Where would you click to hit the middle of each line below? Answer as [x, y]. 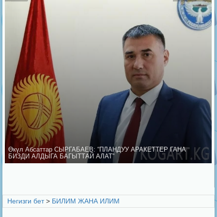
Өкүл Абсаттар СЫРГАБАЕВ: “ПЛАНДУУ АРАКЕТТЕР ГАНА [97, 149]
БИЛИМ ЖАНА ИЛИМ [86, 201]
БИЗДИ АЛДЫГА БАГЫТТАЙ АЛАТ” [61, 156]
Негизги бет [26, 201]
